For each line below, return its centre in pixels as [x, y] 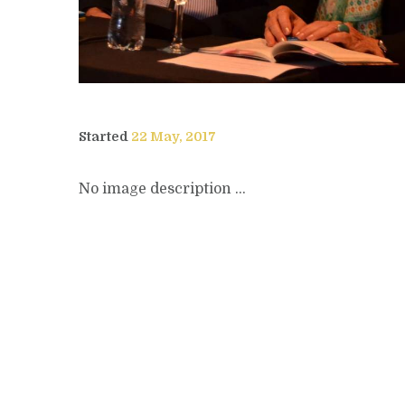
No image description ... [162, 188]
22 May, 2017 [174, 136]
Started [105, 136]
